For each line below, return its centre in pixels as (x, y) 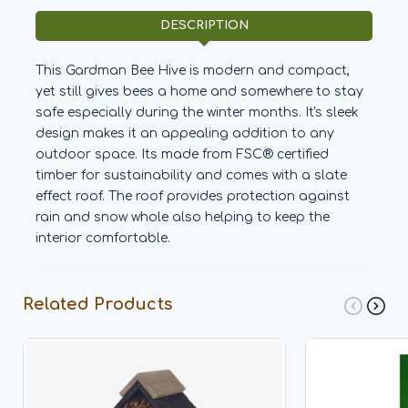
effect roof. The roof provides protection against (193, 196)
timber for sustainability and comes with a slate (191, 175)
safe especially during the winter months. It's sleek (197, 112)
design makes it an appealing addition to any (185, 133)
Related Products (97, 304)
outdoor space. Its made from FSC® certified (182, 154)
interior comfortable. (103, 238)
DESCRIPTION (204, 25)
